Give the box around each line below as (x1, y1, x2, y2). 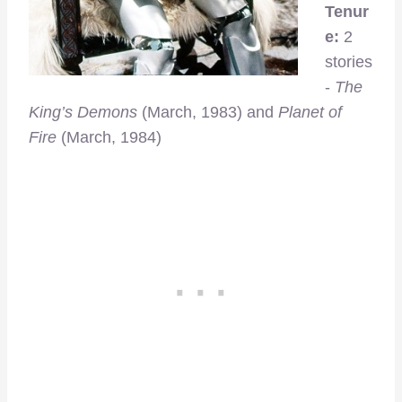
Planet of (278, 103, 342, 122)
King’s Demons (29, 103, 142, 122)
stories (325, 53, 372, 72)
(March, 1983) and (142, 103, 278, 122)
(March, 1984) (57, 128, 162, 147)
